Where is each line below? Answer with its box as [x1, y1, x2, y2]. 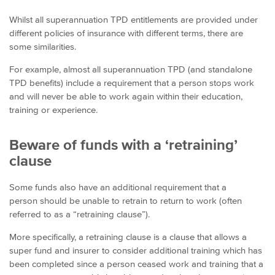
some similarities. [9, 41, 76, 52]
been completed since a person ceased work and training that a [9, 258, 263, 269]
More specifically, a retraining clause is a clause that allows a [9, 231, 247, 242]
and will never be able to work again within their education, [9, 91, 242, 102]
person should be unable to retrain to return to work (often [9, 195, 242, 206]
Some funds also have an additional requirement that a [9, 182, 227, 192]
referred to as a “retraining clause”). [9, 209, 150, 219]
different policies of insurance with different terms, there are [9, 28, 243, 39]
